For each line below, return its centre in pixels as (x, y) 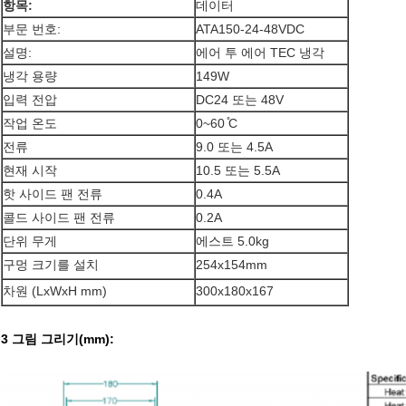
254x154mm (232, 265)
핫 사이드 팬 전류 (53, 194)
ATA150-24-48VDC (250, 29)
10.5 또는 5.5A (238, 171)
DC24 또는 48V (240, 100)
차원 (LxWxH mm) (55, 291)
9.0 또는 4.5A (234, 147)
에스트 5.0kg (232, 242)
